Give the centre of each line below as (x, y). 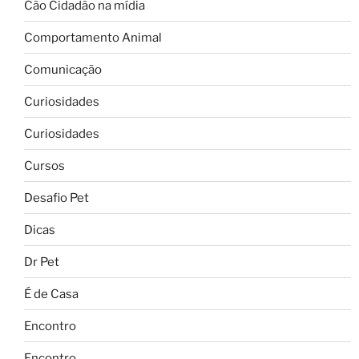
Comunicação (63, 69)
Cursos (44, 165)
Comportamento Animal (93, 37)
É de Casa (51, 294)
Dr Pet (42, 262)
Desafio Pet (56, 198)
